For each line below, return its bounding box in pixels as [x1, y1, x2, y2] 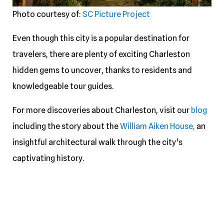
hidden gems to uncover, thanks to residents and [12, 65, 192, 75]
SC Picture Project [82, 9, 150, 19]
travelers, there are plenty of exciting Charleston [12, 49, 190, 59]
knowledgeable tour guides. [12, 81, 115, 91]
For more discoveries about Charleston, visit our [12, 105, 191, 115]
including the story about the [12, 121, 120, 131]
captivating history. [12, 153, 84, 163]
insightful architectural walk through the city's [12, 137, 182, 147]
